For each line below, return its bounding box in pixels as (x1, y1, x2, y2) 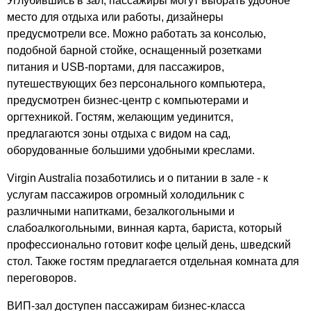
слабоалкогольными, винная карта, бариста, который (7, 222, 282, 235)
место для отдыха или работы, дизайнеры (7, 11, 224, 24)
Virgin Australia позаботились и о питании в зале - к (7, 172, 268, 185)
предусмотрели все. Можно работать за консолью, (7, 28, 266, 40)
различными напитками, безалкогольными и (7, 205, 235, 218)
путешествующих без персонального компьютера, (7, 78, 265, 90)
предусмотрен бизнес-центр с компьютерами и (7, 94, 249, 107)
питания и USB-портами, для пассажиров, (7, 61, 224, 74)
